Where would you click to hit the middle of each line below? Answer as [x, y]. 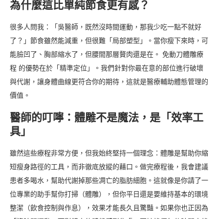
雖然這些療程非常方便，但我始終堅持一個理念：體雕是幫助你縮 [109, 153]
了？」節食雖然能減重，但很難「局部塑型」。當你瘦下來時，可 [109, 41]
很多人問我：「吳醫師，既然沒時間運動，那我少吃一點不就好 [106, 27]
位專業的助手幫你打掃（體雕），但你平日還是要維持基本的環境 [109, 194]
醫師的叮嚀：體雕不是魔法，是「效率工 [107, 117]
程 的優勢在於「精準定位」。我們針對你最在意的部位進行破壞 [107, 68]
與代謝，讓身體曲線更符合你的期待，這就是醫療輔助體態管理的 [109, 82]
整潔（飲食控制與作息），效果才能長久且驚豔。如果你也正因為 [109, 208]
